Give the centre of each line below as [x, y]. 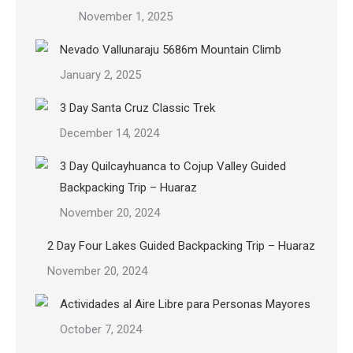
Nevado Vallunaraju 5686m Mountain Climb [171, 50]
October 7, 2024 [101, 329]
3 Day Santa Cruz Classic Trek [137, 108]
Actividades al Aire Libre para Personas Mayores [185, 304]
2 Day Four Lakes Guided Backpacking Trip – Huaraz [181, 246]
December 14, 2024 [110, 133]
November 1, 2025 [126, 17]
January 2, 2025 [100, 75]
